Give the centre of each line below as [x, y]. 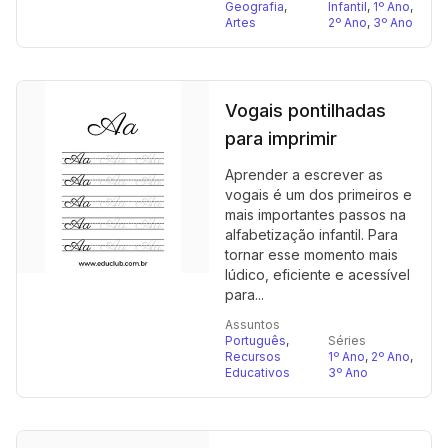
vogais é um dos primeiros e [318, 194]
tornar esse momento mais [311, 254]
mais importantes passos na [315, 214]
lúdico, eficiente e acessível [317, 274]
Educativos [257, 372]
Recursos [253, 356]
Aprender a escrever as [304, 174]
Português [255, 340]
